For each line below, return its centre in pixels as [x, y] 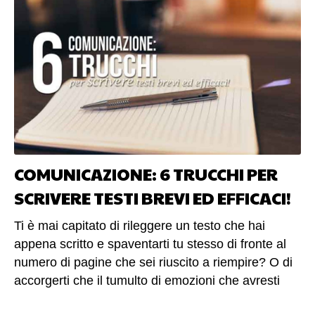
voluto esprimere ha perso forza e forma [126, 299]
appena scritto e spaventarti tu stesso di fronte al [150, 244]
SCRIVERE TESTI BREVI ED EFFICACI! [153, 198]
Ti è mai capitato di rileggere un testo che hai [140, 226]
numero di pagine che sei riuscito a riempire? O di [153, 263]
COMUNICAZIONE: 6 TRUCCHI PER [146, 174]
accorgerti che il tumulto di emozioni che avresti [147, 281]
